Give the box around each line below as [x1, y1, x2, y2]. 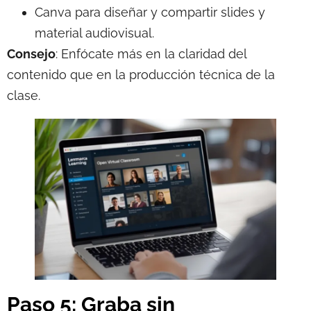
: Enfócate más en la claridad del [56, 47, 246, 62]
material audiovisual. [35, 26, 154, 41]
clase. [7, 88, 40, 103]
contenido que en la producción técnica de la [7, 67, 275, 83]
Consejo [7, 47, 56, 62]
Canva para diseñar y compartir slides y [35, 5, 265, 20]
